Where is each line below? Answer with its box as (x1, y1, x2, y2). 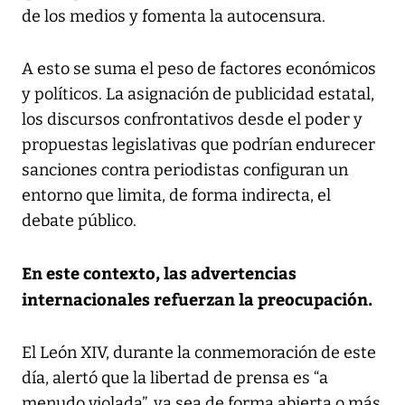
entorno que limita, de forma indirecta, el (22, 184, 331, 205)
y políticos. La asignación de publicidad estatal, (22, 83, 374, 104)
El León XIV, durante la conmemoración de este (22, 342, 376, 363)
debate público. (22, 210, 137, 231)
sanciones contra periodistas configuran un (22, 159, 348, 180)
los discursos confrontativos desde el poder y (22, 108, 363, 129)
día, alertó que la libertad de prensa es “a (22, 367, 328, 388)
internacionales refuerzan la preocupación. (22, 287, 372, 310)
